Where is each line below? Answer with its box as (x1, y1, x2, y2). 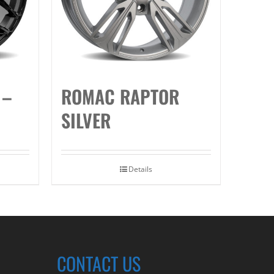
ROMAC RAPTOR (61, 82, 179, 110)
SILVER (61, 106, 111, 134)
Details (128, 163, 152, 174)
